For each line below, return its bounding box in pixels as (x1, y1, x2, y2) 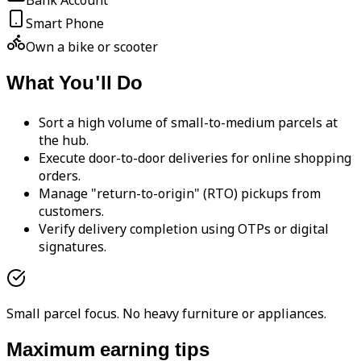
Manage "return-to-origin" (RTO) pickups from (39, 184, 321, 202)
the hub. (39, 131, 89, 149)
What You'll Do (6, 71, 143, 98)
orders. (39, 166, 81, 185)
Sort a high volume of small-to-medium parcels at (39, 113, 338, 131)
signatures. (39, 237, 106, 255)
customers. (39, 201, 104, 220)
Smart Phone (26, 15, 104, 32)
